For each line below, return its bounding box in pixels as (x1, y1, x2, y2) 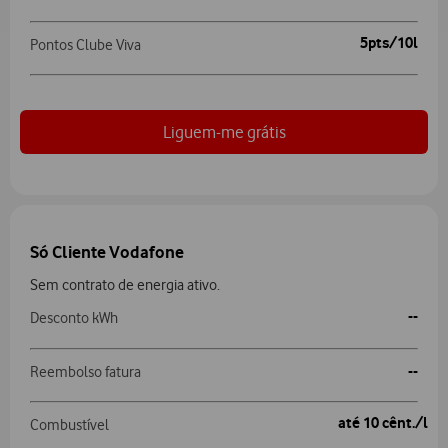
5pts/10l (359, 33, 418, 53)
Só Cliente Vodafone (30, 241, 184, 262)
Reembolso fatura (30, 362, 141, 381)
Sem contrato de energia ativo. (30, 276, 225, 295)
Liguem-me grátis (162, 121, 286, 142)
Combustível (30, 415, 109, 434)
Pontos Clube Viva (30, 36, 141, 55)
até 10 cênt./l (337, 412, 428, 432)
